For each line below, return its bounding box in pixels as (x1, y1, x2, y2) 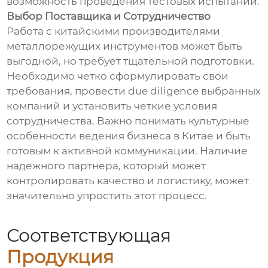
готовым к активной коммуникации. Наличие (7, 145, 248, 157)
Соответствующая (7, 224, 172, 247)
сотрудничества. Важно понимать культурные (7, 115, 250, 127)
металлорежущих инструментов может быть (7, 40, 243, 53)
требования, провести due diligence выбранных (7, 85, 261, 98)
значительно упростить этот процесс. (7, 190, 208, 202)
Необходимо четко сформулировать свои (7, 70, 229, 83)
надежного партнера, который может (7, 160, 206, 172)
